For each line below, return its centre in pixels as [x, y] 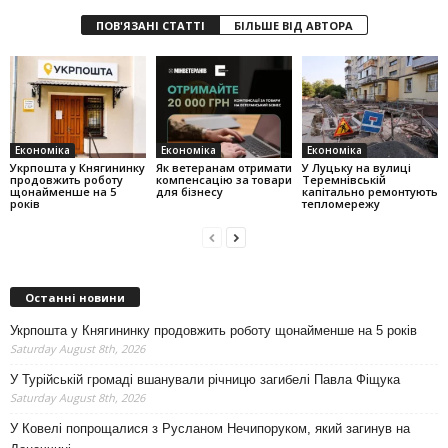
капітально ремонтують [369, 191]
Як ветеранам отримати [223, 167]
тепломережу [340, 203]
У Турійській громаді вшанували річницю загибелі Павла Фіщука [205, 379]
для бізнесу [189, 191]
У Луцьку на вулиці [356, 167]
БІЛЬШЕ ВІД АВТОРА [293, 26]
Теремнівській [343, 179]
